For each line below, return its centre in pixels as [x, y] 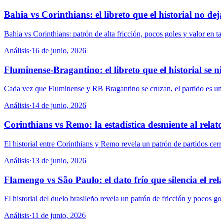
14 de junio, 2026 [59, 106]
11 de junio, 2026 [59, 216]
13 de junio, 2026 [59, 160]
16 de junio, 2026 [59, 50]
